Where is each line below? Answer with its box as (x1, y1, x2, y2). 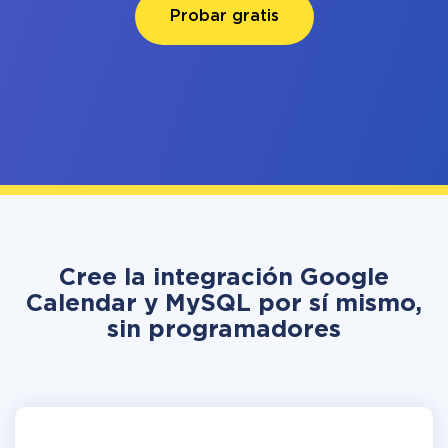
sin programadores (107, 319, 341, 341)
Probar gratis (169, 9, 279, 24)
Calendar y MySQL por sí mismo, (26, 293, 422, 315)
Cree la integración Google (59, 267, 389, 289)
